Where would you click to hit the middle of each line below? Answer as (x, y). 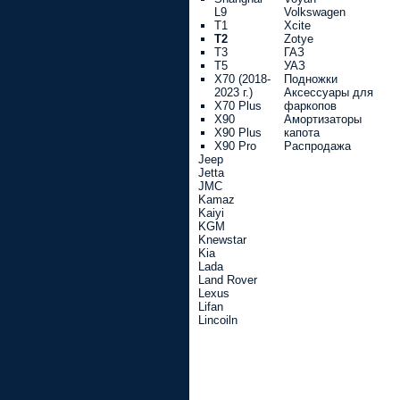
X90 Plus (238, 133)
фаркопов (310, 106)
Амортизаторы (323, 119)
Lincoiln (218, 320)
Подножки (311, 79)
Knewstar (222, 240)
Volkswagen (315, 12)
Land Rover (228, 280)
